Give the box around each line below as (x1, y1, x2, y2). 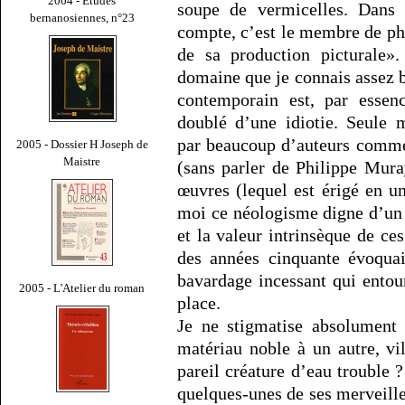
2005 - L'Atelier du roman (19, 280, 146, 295)
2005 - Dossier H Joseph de (16, 137, 148, 151)
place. (177, 293, 221, 314)
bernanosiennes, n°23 (30, 10, 135, 24)
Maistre (63, 154, 101, 168)
